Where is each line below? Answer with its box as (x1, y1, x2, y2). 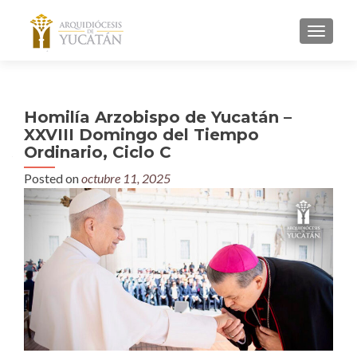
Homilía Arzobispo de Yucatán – (24, 108, 292, 127)
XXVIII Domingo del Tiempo (24, 125, 259, 144)
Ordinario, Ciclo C (24, 143, 171, 162)
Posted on (24, 171, 81, 186)
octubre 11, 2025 (81, 171, 171, 186)
